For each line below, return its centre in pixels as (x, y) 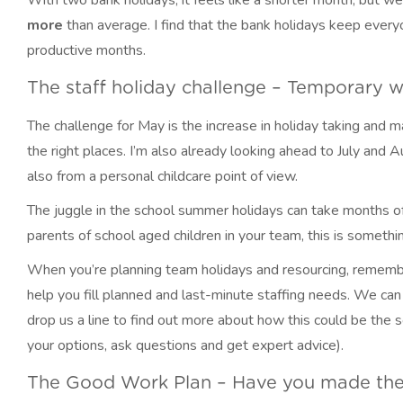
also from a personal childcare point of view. (162, 176)
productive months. (86, 50)
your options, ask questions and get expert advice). (185, 345)
